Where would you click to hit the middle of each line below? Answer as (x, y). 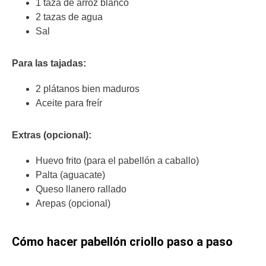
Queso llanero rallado (81, 189)
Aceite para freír (69, 103)
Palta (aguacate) (70, 175)
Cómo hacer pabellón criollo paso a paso (122, 242)
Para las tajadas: (49, 63)
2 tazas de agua (69, 17)
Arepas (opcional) (73, 204)
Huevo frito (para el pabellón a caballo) (117, 161)
